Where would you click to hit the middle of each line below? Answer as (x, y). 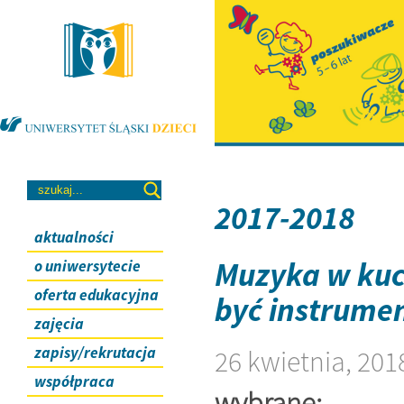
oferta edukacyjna (96, 294)
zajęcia (59, 323)
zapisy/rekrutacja (95, 352)
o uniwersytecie (87, 266)
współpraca (74, 381)
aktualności (74, 237)
